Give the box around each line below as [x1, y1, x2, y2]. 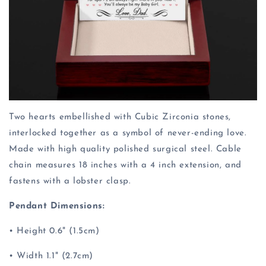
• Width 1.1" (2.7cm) [9, 252, 93, 261]
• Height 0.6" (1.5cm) [9, 227, 100, 236]
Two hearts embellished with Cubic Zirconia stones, [9, 113, 232, 122]
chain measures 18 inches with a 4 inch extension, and [9, 161, 242, 170]
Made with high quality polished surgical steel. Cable [9, 145, 242, 154]
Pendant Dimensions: [9, 202, 105, 211]
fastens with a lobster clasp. [9, 177, 131, 186]
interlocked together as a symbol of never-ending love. [9, 129, 247, 138]
